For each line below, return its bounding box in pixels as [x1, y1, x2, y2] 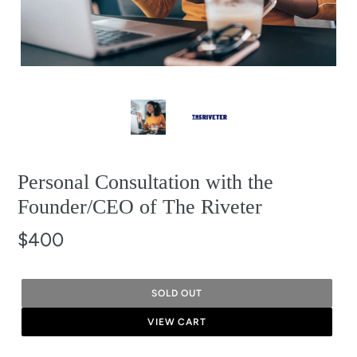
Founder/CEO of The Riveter [18, 195, 262, 218]
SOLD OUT [151, 288, 203, 299]
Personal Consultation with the [18, 171, 273, 194]
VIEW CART [147, 316, 207, 328]
